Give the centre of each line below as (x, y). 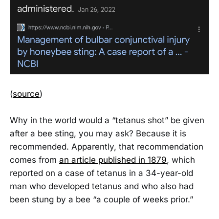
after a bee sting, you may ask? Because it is (98, 134)
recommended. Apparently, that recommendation (107, 147)
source (26, 94)
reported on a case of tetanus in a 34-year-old (101, 173)
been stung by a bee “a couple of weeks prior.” (101, 200)
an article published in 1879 (113, 160)
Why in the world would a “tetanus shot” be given (107, 120)
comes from (34, 160)
